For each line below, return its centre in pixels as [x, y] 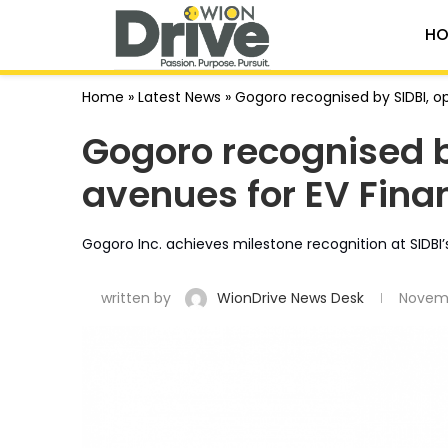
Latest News [179, 96]
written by [136, 297]
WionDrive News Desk [292, 297]
